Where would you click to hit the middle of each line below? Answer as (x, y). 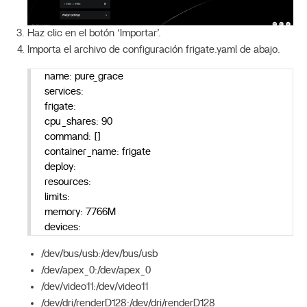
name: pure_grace (84, 76)
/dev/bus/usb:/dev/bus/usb (99, 254)
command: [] (73, 136)
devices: (63, 227)
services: (64, 91)
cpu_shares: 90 (78, 121)
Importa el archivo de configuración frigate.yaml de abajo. (154, 49)
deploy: (60, 167)
